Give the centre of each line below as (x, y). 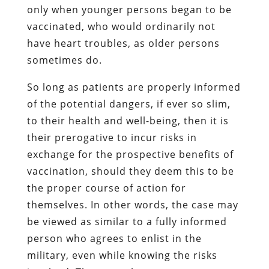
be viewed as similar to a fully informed (127, 221)
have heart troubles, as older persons (123, 43)
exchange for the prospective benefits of (130, 154)
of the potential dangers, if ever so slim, (128, 104)
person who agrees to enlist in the (114, 238)
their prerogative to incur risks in (112, 137)
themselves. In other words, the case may (132, 204)
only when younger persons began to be (129, 9)
